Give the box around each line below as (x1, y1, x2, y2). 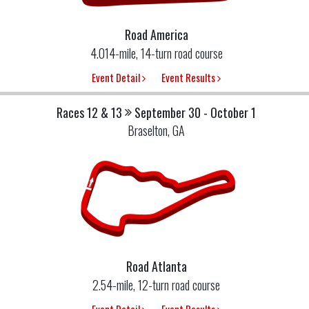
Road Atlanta (126, 257, 187, 275)
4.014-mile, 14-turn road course (90, 44, 223, 63)
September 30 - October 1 (134, 103, 256, 121)
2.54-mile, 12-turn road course (92, 275, 220, 294)
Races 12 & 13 (57, 103, 122, 121)
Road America (124, 26, 188, 44)
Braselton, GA (128, 121, 185, 139)
